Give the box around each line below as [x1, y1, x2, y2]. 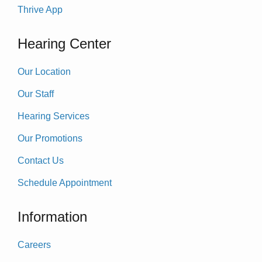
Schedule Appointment [18, 177, 112, 188]
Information [18, 208, 87, 225]
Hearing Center [18, 35, 111, 51]
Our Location [18, 66, 71, 77]
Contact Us [18, 155, 64, 166]
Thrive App [18, 4, 63, 15]
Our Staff [18, 88, 54, 99]
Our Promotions [18, 133, 82, 143]
